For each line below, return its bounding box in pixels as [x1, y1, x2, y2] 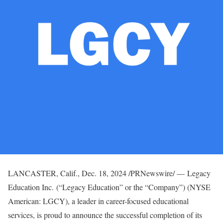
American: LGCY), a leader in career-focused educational [8, 196, 189, 206]
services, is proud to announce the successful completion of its [8, 210, 202, 220]
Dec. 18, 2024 [82, 168, 126, 178]
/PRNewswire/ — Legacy [126, 168, 211, 178]
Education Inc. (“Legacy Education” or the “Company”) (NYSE [8, 182, 211, 192]
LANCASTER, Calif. [8, 168, 78, 178]
